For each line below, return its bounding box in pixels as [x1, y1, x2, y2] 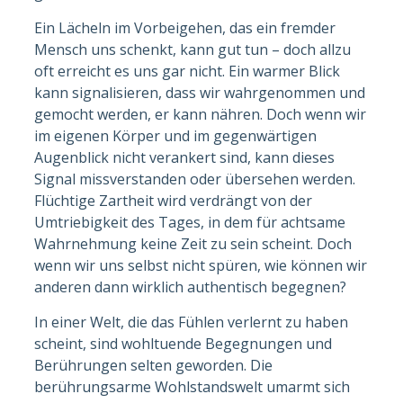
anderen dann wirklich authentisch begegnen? [34, 276, 347, 297]
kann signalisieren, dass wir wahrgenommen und [34, 82, 366, 103]
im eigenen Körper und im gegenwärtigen [34, 125, 318, 146]
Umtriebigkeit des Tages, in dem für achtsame [34, 211, 346, 232]
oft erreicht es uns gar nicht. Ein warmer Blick [34, 60, 341, 81]
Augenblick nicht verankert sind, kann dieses [34, 147, 336, 167]
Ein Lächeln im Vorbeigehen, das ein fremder [34, 17, 336, 38]
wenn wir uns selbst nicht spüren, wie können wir [34, 255, 368, 275]
